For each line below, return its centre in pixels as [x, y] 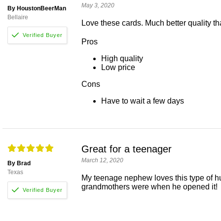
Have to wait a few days [143, 101]
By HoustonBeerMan [37, 9]
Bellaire [18, 18]
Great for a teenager [127, 149]
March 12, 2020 [102, 161]
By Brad [19, 164]
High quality [122, 59]
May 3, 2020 [98, 6]
